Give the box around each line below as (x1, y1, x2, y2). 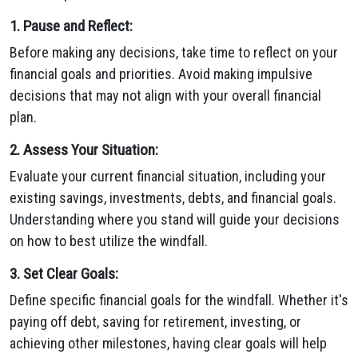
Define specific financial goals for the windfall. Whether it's (10, 292, 348, 308)
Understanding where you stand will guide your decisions (10, 211, 340, 228)
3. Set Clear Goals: (10, 265, 118, 283)
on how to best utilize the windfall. (10, 233, 208, 249)
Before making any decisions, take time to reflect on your (10, 44, 338, 61)
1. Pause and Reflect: (10, 17, 133, 35)
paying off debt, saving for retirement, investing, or (10, 313, 301, 330)
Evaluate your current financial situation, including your (10, 168, 326, 185)
